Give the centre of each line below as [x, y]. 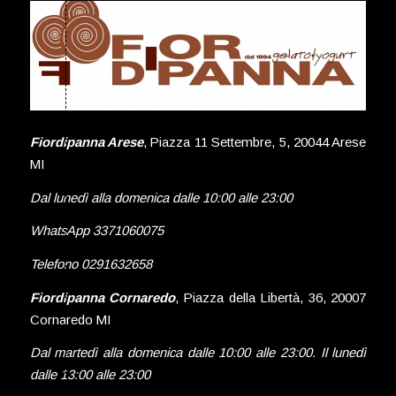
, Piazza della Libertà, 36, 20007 [271, 297]
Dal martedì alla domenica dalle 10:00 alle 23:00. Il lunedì [198, 353]
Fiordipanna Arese [86, 141]
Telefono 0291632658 [91, 264]
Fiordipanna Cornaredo [103, 297]
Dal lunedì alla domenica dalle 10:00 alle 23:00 [161, 197]
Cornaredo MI [70, 319]
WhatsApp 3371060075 [96, 231]
